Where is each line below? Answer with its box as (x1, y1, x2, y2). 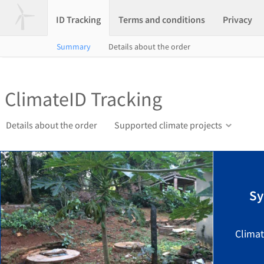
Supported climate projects (114, 119, 222, 131)
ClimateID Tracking (5, 87, 162, 111)
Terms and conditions (118, 14, 205, 25)
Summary (57, 41, 91, 52)
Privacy (223, 14, 252, 25)
